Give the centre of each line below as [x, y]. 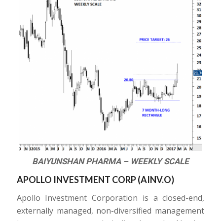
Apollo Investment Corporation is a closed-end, [110, 198]
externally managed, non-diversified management [110, 210]
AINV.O [156, 180]
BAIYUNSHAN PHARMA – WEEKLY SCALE [110, 162]
